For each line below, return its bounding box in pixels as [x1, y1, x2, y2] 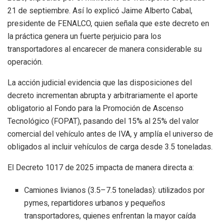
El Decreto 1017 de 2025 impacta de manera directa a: [7, 162, 194, 172]
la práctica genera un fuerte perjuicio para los [7, 31, 161, 41]
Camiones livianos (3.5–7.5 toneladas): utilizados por [24, 184, 205, 196]
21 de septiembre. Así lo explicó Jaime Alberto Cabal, [7, 5, 192, 15]
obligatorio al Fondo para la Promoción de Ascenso [7, 103, 184, 113]
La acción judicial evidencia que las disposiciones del [7, 77, 192, 87]
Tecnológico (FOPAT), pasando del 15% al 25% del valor [7, 116, 199, 126]
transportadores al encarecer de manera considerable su [7, 44, 202, 54]
